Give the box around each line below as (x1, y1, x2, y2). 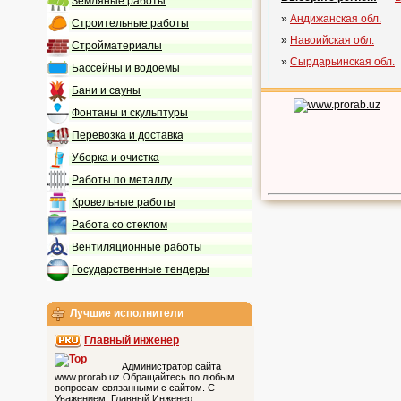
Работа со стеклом (72, 218, 167, 231)
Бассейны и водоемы (72, 61, 180, 74)
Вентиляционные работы (72, 240, 202, 253)
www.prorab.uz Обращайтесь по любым (55, 371, 235, 383)
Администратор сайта (122, 361, 221, 372)
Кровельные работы (72, 195, 175, 209)
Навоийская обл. (290, 34, 374, 47)
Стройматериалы (72, 38, 162, 52)
